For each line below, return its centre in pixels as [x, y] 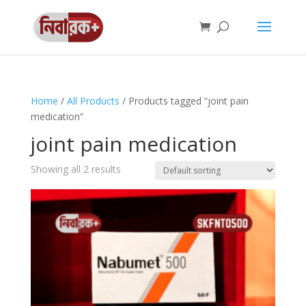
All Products [93, 101]
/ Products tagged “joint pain [184, 101]
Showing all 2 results [75, 169]
